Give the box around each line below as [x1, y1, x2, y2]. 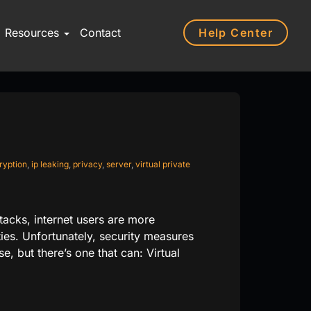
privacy [72, 159, 102, 169]
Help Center [199, 25, 273, 40]
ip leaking [31, 159, 69, 169]
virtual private [135, 159, 190, 169]
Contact [79, 26, 121, 40]
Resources [4, 26, 62, 40]
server [106, 159, 131, 169]
